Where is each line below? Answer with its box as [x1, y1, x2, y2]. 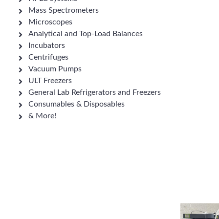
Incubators [28, 42, 65, 49]
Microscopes [28, 18, 72, 26]
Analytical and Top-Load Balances [28, 30, 143, 38]
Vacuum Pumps [28, 65, 82, 73]
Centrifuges [28, 53, 68, 61]
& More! [28, 112, 56, 120]
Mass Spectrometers [28, 6, 99, 14]
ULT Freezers [28, 77, 72, 85]
